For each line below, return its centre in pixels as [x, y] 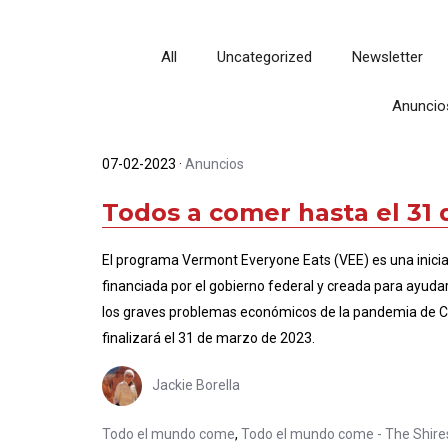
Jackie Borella [196, 384]
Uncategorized [264, 57]
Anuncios [214, 164]
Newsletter [387, 57]
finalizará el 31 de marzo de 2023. [208, 338]
